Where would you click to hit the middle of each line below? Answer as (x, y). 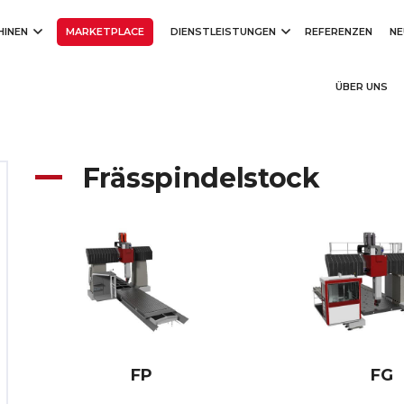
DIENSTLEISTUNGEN (225, 32)
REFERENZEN (339, 32)
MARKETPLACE (105, 32)
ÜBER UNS (362, 87)
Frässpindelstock (198, 178)
